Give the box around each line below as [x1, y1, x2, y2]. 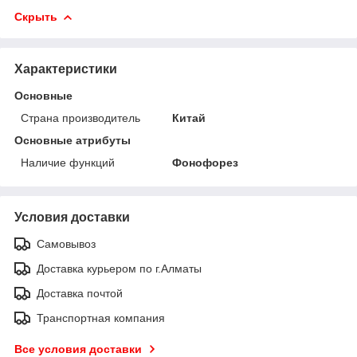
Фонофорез [172, 155, 239, 169]
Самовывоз [37, 237, 96, 250]
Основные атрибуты [14, 133, 131, 147]
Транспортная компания [37, 311, 165, 324]
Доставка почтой [37, 286, 123, 300]
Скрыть [14, 10, 57, 24]
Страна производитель [21, 111, 140, 124]
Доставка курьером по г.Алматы [37, 261, 202, 275]
